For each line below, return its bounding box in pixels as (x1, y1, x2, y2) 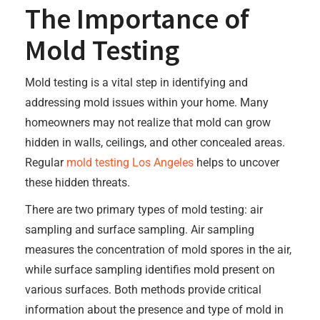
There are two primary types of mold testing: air (25, 203, 263, 216)
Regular (25, 156, 66, 169)
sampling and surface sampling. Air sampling (25, 223, 254, 236)
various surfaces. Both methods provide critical (25, 283, 261, 296)
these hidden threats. (25, 176, 130, 189)
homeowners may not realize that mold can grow (25, 116, 271, 129)
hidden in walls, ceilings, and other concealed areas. (25, 136, 285, 149)
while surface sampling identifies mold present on (25, 263, 275, 276)
